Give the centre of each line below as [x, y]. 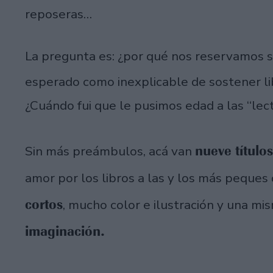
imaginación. [65, 231]
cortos [44, 204]
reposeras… [58, 14]
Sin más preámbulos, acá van [110, 151]
